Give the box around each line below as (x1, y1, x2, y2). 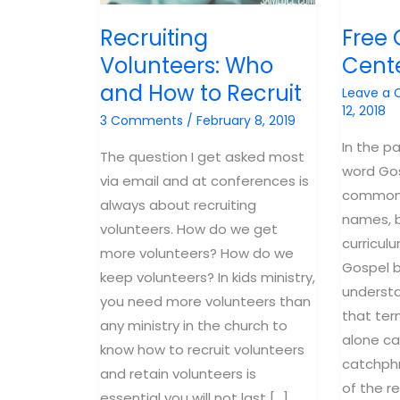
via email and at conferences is (100, 171, 309, 190)
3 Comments (100, 111, 183, 129)
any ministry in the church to (100, 315, 287, 335)
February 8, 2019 (196, 111, 296, 129)
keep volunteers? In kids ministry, (100, 267, 315, 287)
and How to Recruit (100, 79, 302, 109)
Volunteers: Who (100, 51, 273, 81)
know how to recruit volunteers (100, 339, 304, 359)
